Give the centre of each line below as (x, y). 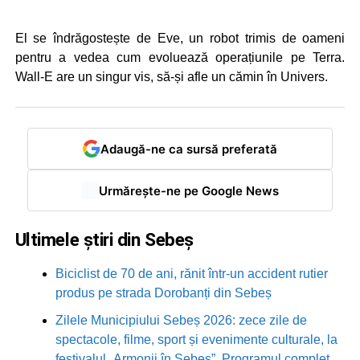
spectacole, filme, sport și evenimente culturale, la (196, 340)
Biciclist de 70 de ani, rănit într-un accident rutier (191, 274)
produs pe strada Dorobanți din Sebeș (163, 293)
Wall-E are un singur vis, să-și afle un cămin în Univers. (171, 77)
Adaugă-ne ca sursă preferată (188, 149)
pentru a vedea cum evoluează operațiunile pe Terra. (180, 58)
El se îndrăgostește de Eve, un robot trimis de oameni (180, 39)
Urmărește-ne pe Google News (188, 190)
